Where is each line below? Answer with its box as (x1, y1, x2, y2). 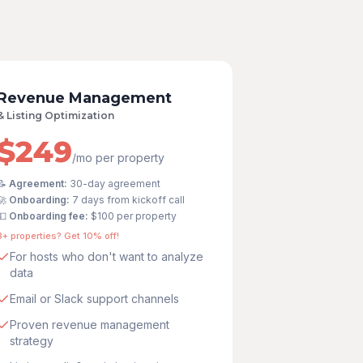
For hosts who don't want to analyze (9, 250, 203, 263)
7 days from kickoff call (71, 194, 185, 206)
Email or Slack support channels (9, 292, 179, 305)
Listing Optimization (6, 109, 114, 122)
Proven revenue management (9, 318, 169, 331)
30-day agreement (69, 177, 160, 190)
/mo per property (71, 151, 164, 164)
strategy (9, 334, 53, 348)
